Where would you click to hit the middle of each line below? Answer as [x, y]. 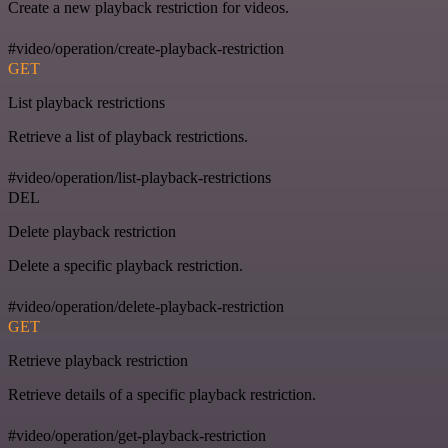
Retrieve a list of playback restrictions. [128, 136]
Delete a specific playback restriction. [125, 265]
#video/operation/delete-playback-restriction [146, 306]
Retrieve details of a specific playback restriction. [162, 394]
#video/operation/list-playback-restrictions [139, 177]
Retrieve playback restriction [98, 360]
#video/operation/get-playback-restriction [137, 435]
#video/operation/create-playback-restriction [146, 48]
